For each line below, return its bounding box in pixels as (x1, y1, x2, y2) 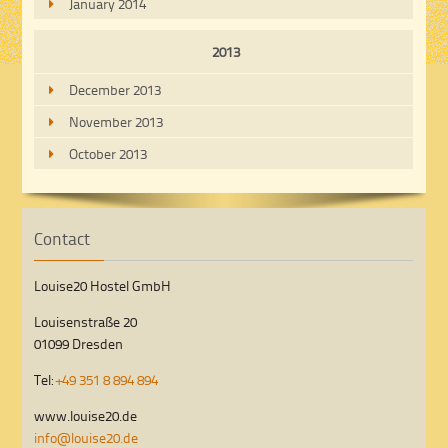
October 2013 (69, 144, 148, 164)
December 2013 (69, 80, 162, 100)
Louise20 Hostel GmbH (34, 275, 172, 295)
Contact (34, 225, 91, 250)
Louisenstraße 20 (34, 311, 138, 331)
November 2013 (69, 112, 164, 132)
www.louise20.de (34, 405, 138, 425)
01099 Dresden (34, 333, 124, 353)
